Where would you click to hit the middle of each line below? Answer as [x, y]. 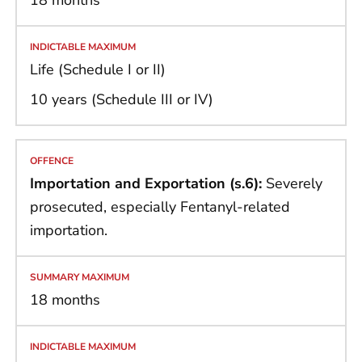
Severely [292, 184]
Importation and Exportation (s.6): [146, 184]
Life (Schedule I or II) [98, 70]
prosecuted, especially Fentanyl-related [160, 207]
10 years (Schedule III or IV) [122, 100]
